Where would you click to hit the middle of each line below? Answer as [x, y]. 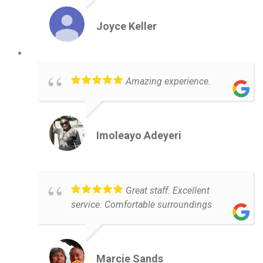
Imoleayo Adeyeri [139, 135]
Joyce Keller [127, 26]
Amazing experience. [168, 81]
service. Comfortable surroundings [141, 204]
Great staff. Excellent [168, 190]
